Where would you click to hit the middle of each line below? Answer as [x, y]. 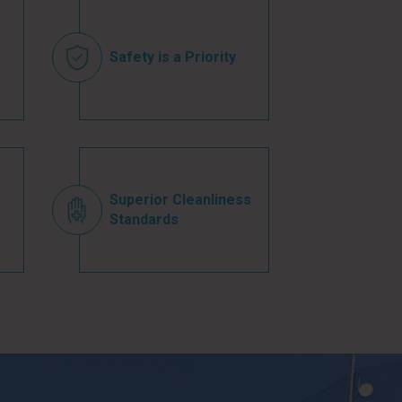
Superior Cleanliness [180, 200]
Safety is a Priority [172, 57]
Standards [144, 219]
